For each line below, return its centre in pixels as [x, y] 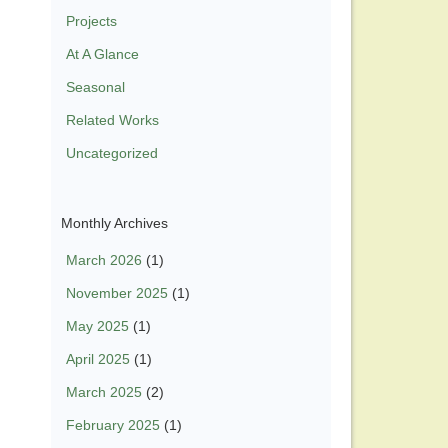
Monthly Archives [114, 223]
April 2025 [98, 359]
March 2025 [104, 392]
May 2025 [97, 326]
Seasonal [95, 87]
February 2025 [113, 425]
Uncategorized [112, 153]
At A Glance [102, 54]
